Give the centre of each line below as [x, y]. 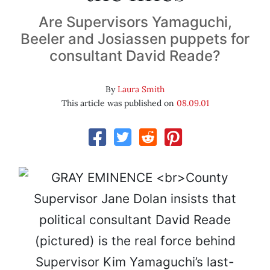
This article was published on [119, 103]
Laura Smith [141, 89]
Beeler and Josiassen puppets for [135, 39]
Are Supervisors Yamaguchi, [135, 22]
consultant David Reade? [135, 56]
